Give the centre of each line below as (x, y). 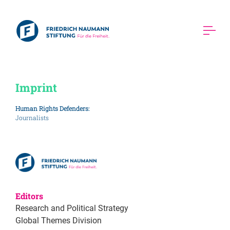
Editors (29, 196)
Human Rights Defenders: (52, 108)
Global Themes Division (59, 221)
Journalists (32, 118)
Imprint (37, 88)
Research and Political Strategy (72, 208)
